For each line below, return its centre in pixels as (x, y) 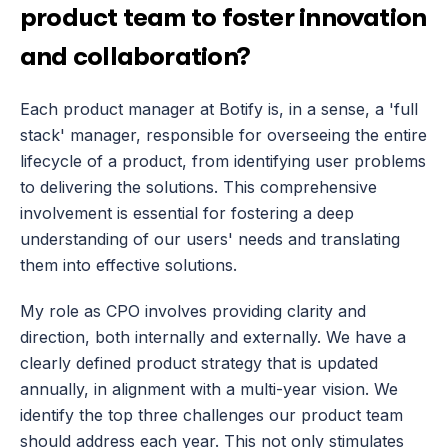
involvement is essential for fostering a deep (187, 213)
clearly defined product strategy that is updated (199, 363)
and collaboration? (134, 56)
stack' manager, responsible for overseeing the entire (223, 135)
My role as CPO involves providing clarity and (193, 311)
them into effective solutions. (128, 265)
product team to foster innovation (223, 17)
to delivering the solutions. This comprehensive (198, 187)
